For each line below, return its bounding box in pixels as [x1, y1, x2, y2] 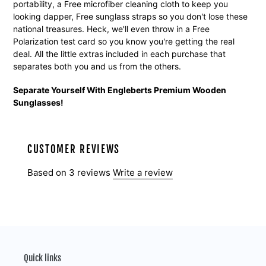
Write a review [113, 166, 173, 178]
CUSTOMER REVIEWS [27, 143, 121, 156]
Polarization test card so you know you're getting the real [13, 36, 235, 46]
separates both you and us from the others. [13, 61, 181, 71]
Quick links [24, 252, 61, 264]
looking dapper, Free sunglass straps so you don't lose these [13, 11, 248, 21]
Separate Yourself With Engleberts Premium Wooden [13, 85, 226, 96]
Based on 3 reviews [27, 166, 110, 178]
